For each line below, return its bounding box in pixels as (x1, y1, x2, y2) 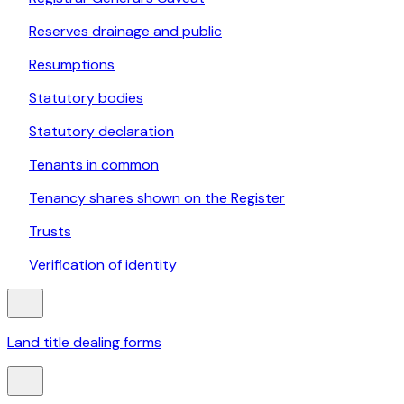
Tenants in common (29, 155, 159, 175)
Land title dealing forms (7, 333, 161, 353)
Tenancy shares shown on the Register (29, 188, 285, 208)
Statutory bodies (29, 88, 143, 108)
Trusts (29, 222, 71, 242)
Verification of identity (29, 255, 177, 275)
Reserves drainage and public (29, 22, 222, 41)
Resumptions (29, 55, 115, 75)
